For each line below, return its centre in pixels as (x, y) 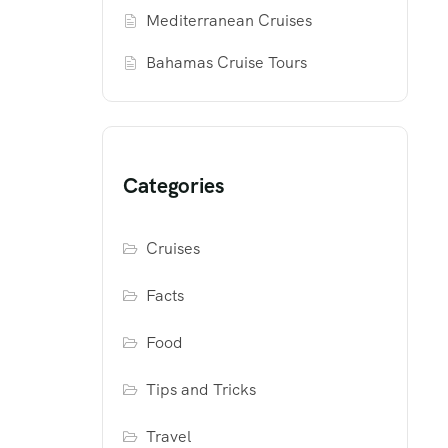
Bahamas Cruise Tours (227, 63)
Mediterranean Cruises (229, 21)
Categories (173, 186)
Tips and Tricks (201, 390)
